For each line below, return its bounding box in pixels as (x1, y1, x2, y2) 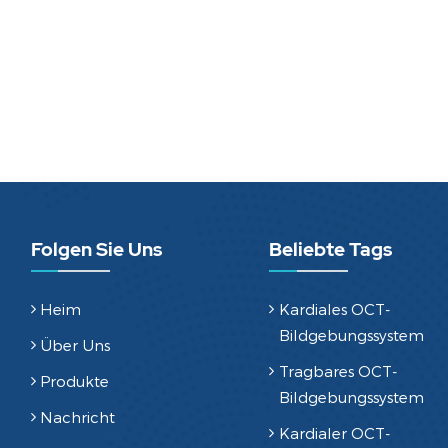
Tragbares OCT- (278, 362, 397, 381)
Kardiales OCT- (278, 300, 390, 319)
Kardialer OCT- (278, 424, 390, 443)
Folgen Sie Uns (30, 236, 162, 262)
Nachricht (40, 408, 116, 427)
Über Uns (40, 336, 111, 355)
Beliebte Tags (269, 236, 393, 262)
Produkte (40, 372, 110, 391)
